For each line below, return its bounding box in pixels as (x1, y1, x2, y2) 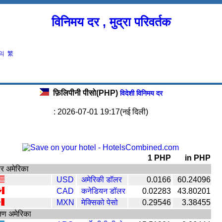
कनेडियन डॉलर (81, 186, 125, 195)
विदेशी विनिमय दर (117, 89, 163, 97)
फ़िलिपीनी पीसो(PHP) (53, 88, 118, 97)
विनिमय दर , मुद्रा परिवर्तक (51, 14, 171, 29)
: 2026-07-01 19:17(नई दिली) (53, 107, 148, 116)
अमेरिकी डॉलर (81, 175, 122, 184)
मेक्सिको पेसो (81, 198, 118, 207)
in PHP (185, 153, 211, 162)
